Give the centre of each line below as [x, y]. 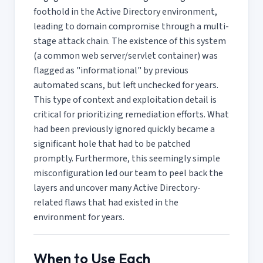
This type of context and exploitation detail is [125, 100]
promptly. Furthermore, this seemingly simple [127, 158]
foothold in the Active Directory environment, [125, 11]
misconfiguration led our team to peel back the [128, 173]
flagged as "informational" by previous [111, 70]
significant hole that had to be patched [112, 144]
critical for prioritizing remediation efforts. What [131, 114]
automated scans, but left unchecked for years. [126, 85]
